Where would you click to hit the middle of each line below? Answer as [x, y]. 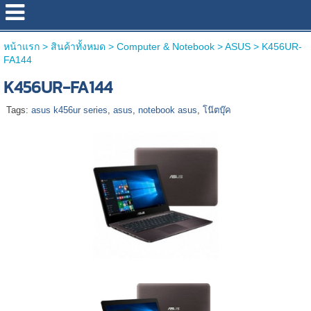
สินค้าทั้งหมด [78, 47]
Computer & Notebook [165, 47]
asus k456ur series [69, 110]
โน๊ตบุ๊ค [217, 110]
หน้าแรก [21, 47]
